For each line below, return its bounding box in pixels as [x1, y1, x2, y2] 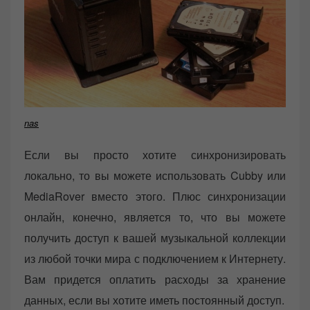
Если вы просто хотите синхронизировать [24, 147, 286, 163]
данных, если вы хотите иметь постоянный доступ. [24, 292, 284, 309]
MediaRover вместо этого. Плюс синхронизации [24, 188, 286, 205]
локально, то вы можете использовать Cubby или [24, 167, 286, 184]
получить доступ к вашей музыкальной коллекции [24, 230, 286, 246]
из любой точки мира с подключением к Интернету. [24, 250, 286, 267]
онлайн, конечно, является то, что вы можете [24, 209, 286, 226]
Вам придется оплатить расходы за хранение [24, 271, 286, 288]
